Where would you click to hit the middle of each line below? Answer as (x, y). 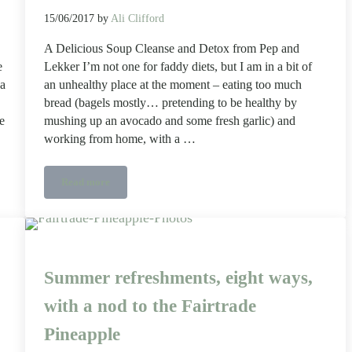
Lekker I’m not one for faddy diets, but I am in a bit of (178, 67)
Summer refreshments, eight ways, (178, 277)
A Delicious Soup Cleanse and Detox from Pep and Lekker (212, 187)
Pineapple (82, 334)
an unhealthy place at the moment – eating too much (172, 85)
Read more (85, 183)
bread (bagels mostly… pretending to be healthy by (170, 103)
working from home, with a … (119, 139)
